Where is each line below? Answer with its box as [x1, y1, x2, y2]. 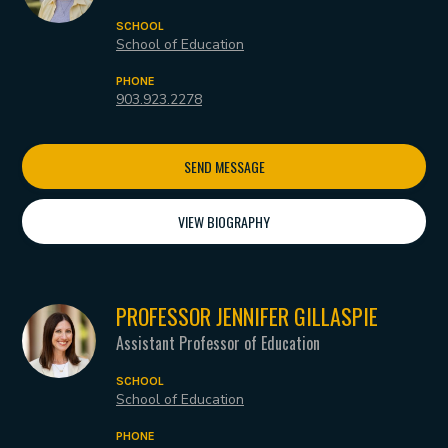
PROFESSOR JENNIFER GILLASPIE [116, 300, 378, 333]
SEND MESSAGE [183, 156, 265, 178]
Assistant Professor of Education [116, 331, 320, 356]
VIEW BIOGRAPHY [178, 211, 270, 233]
